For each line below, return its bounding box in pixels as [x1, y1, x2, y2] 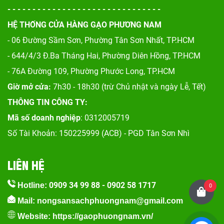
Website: [15, 212, 52, 221]
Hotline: [15, 181, 47, 190]
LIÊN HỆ [7, 155, 44, 173]
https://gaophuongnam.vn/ [52, 212, 153, 221]
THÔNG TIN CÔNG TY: [7, 97, 87, 107]
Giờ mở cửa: [7, 82, 53, 92]
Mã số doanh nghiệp [7, 113, 80, 123]
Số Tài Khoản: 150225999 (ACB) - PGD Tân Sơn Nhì [7, 128, 189, 138]
